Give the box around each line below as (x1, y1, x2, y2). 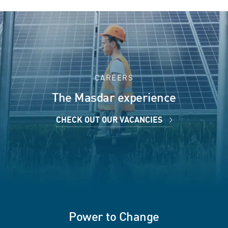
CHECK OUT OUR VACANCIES (55, 115, 164, 125)
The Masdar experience (52, 92, 176, 104)
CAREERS (94, 72, 134, 82)
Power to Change (69, 211, 159, 223)
